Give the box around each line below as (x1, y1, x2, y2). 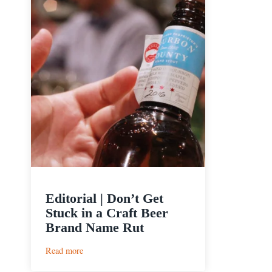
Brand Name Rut (46, 220, 144, 236)
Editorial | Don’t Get (46, 191, 163, 206)
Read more (46, 245, 83, 257)
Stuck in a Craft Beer (46, 205, 168, 221)
